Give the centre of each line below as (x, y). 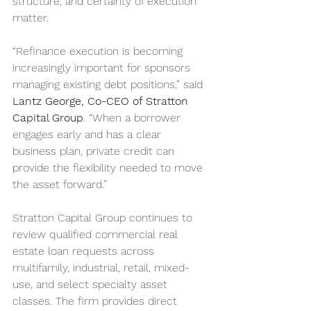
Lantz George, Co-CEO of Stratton (102, 101)
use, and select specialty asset (92, 284)
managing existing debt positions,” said (109, 84)
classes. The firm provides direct (96, 301)
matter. (31, 18)
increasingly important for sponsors (103, 68)
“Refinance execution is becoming (99, 51)
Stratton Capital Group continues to (104, 218)
